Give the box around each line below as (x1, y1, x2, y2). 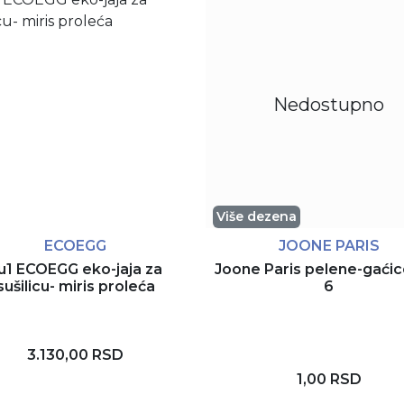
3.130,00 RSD (27, 346, 124, 364)
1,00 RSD (296, 371, 362, 389)
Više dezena (216, 207, 297, 225)
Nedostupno (273, 94, 384, 116)
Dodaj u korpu (35, 381, 141, 399)
